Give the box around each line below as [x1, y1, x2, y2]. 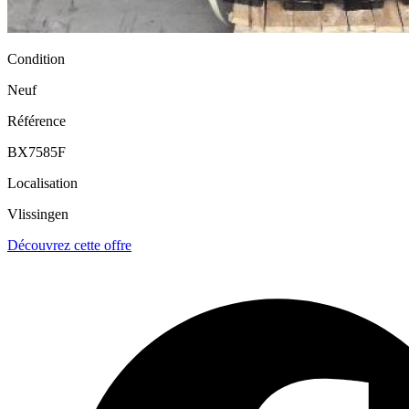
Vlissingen [7, 205, 68, 222]
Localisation [7, 174, 78, 191]
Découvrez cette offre [7, 236, 131, 253]
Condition [7, 50, 65, 67]
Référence [7, 112, 66, 129]
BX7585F [7, 143, 66, 160]
